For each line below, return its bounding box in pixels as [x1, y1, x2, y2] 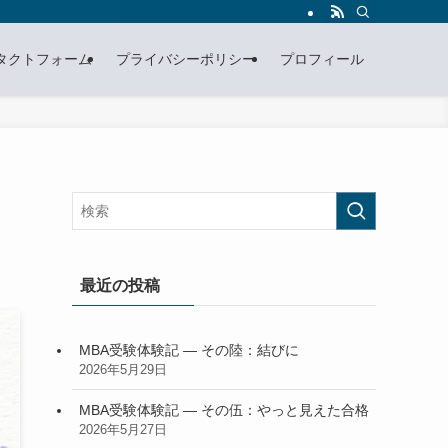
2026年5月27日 [79, 422, 167, 437]
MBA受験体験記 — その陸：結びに [79, 341, 299, 358]
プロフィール [280, 51, 364, 67]
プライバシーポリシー [116, 51, 256, 67]
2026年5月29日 [79, 362, 167, 377]
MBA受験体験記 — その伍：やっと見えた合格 [79, 401, 369, 418]
